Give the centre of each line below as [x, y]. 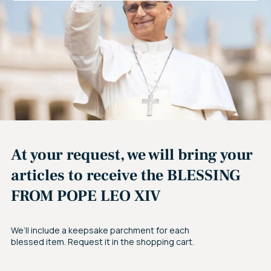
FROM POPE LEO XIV [86, 196]
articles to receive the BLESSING [126, 175]
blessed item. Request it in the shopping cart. [103, 241]
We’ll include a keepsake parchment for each [100, 230]
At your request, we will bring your [132, 155]
